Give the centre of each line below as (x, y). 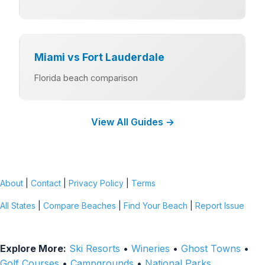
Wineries (151, 248)
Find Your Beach (156, 205)
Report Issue (220, 205)
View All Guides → (132, 122)
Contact (46, 183)
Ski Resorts (95, 248)
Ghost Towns (211, 248)
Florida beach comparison (86, 77)
